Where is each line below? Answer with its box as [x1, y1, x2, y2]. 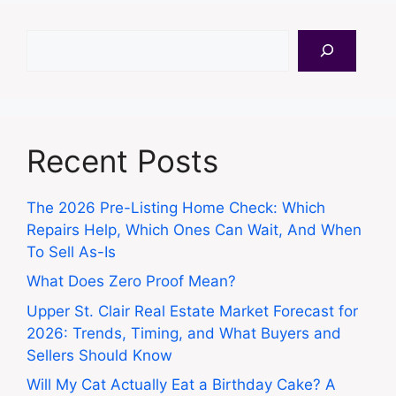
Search [26, 30, 75, 49]
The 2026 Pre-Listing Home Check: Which [27, 198, 325, 217]
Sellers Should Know [27, 346, 172, 364]
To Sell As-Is [27, 242, 116, 261]
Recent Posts [27, 141, 218, 179]
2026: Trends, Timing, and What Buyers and [27, 324, 341, 342]
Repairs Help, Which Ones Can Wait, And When [27, 220, 362, 239]
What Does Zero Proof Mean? [27, 272, 236, 291]
